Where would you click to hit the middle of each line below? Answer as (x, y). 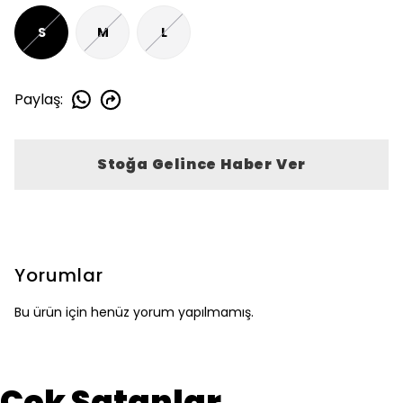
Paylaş (37, 99)
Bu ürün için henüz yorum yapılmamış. (134, 312)
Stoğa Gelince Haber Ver (201, 164)
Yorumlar (59, 275)
